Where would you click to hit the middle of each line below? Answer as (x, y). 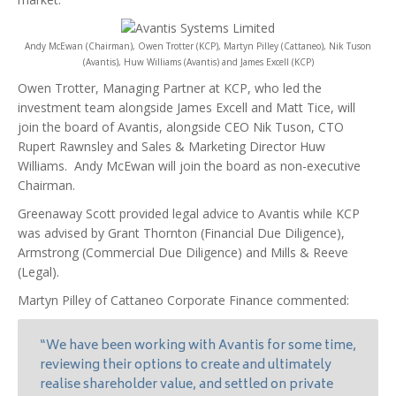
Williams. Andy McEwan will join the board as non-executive (189, 166)
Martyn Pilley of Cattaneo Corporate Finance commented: (183, 300)
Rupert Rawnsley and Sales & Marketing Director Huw (171, 146)
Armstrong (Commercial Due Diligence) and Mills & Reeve (183, 252)
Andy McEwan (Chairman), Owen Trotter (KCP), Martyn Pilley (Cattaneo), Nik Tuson (198, 46)
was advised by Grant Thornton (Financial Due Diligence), (181, 233)
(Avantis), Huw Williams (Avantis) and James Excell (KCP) (198, 62)
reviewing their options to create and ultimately (186, 366)
